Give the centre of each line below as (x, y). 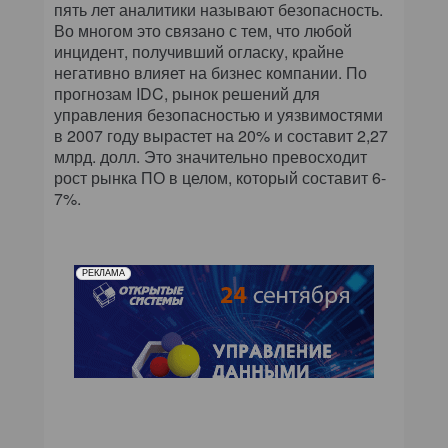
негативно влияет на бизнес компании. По (210, 72)
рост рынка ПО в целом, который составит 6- (220, 177)
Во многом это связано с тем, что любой (203, 30)
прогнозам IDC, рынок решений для (187, 93)
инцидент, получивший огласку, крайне (199, 51)
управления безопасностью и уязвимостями (218, 114)
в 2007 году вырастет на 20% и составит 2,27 (221, 135)
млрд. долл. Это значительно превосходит (210, 156)
